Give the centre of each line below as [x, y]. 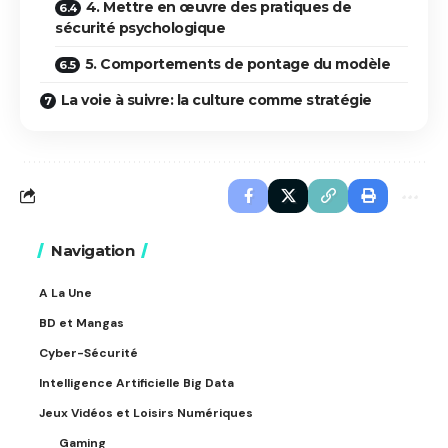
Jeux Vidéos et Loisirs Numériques [146, 412]
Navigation [92, 250]
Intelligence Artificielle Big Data [136, 382]
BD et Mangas [81, 322]
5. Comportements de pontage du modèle [237, 63]
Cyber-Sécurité [88, 352]
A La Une [65, 292]
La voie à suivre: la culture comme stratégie [216, 99]
